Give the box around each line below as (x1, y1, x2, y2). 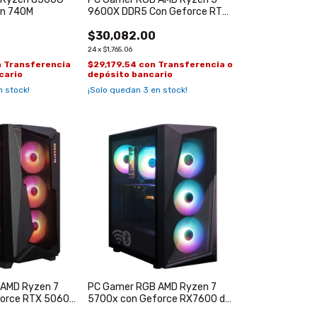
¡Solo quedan (87, 85, 143, 96)
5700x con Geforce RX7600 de (87, 292, 231, 305)
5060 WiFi (87, 18, 133, 30)
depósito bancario (87, 69, 173, 80)
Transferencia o (157, 59, 233, 70)
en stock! (148, 85, 188, 96)
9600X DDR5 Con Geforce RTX (87, 6, 229, 18)
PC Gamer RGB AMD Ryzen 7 (87, 280, 217, 293)
